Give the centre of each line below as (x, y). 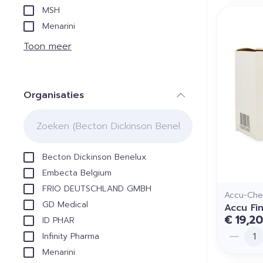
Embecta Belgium (77, 173)
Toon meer (48, 46)
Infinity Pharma (71, 236)
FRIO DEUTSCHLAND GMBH (97, 189)
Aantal (239, 232)
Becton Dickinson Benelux (94, 157)
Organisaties (54, 95)
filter (65, 106)
